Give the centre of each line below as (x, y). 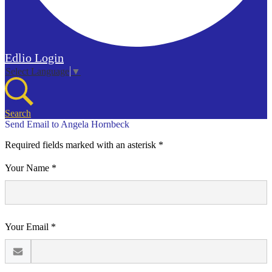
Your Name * (31, 168)
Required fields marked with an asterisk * (84, 145)
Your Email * (30, 227)
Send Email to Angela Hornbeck (67, 124)
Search (18, 114)
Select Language (37, 72)
